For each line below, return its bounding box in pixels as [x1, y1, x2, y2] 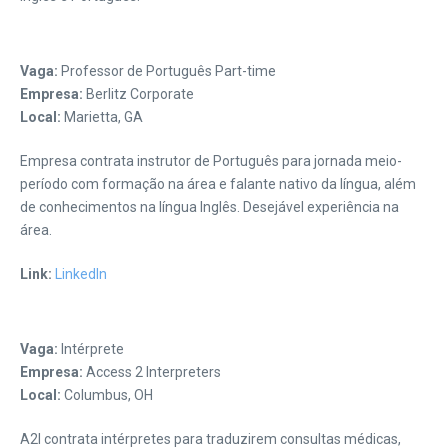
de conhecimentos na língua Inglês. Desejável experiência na [20, 199, 399, 215]
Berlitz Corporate [83, 86, 194, 102]
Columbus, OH [61, 387, 153, 403]
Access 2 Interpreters [83, 364, 221, 380]
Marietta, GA [61, 109, 143, 125]
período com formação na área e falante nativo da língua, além [20, 176, 416, 192]
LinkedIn [55, 266, 107, 282]
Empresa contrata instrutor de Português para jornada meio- [20, 153, 402, 169]
